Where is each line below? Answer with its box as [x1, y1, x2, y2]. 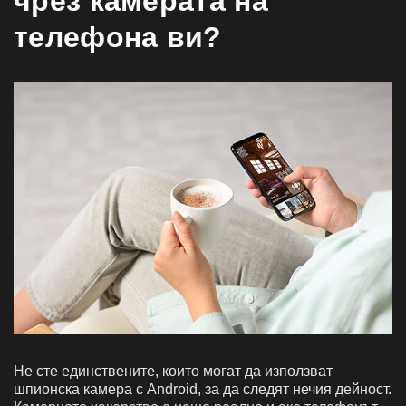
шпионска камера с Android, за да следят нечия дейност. [14, 381, 391, 397]
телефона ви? [14, 20, 222, 53]
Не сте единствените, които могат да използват [14, 362, 333, 379]
